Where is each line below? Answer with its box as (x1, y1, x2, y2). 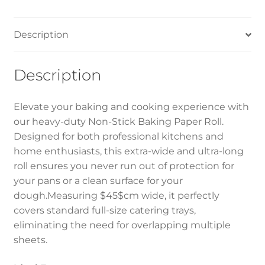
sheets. (13, 234, 47, 245)
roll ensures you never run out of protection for (13, 160, 234, 172)
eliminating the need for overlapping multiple (13, 219, 231, 231)
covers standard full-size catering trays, (13, 204, 196, 216)
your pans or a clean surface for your (13, 174, 183, 186)
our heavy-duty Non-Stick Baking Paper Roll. (13, 115, 224, 127)
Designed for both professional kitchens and (13, 130, 224, 142)
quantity (12, 6, 53, 17)
